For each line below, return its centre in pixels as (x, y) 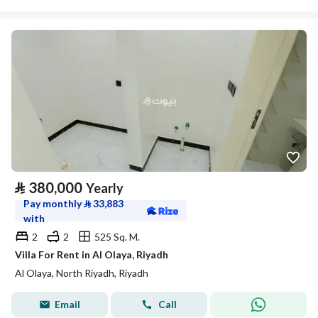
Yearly (105, 188)
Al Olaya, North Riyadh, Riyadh (82, 273)
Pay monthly (54, 203)
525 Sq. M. (117, 236)
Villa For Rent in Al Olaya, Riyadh (92, 254)
